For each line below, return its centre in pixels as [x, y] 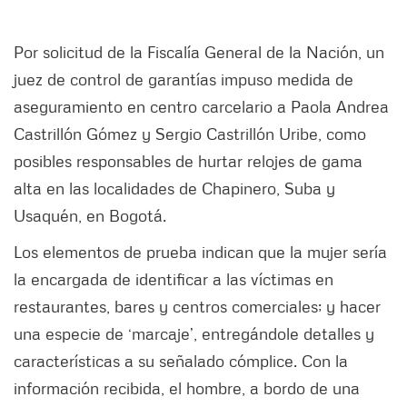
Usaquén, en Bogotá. [90, 216]
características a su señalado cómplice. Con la [181, 361]
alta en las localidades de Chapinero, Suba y [174, 189]
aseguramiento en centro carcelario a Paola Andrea [201, 107]
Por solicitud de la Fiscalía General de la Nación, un [199, 52]
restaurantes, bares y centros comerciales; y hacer [197, 307]
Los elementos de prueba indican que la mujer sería [200, 252]
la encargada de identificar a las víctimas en [174, 279]
